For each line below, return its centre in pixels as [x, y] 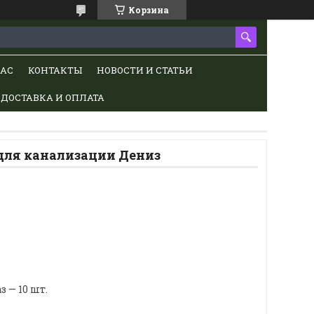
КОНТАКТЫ [55, 70]
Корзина [149, 10]
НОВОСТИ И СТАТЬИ [144, 70]
